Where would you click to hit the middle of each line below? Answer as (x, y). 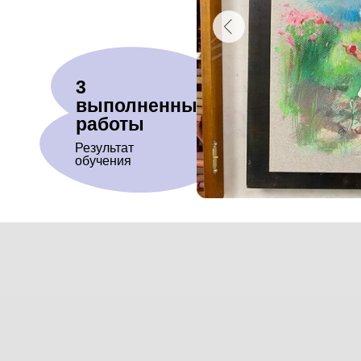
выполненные (142, 106)
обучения (103, 161)
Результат (104, 148)
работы (110, 124)
